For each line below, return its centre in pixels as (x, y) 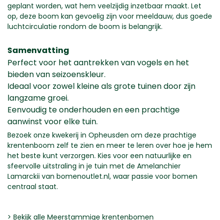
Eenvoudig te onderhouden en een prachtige (94, 110)
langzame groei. (38, 98)
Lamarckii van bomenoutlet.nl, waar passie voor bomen (102, 176)
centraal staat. (33, 186)
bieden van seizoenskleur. (56, 74)
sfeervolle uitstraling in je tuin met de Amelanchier (94, 166)
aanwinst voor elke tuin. (53, 121)
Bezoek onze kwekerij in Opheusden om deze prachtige (102, 135)
